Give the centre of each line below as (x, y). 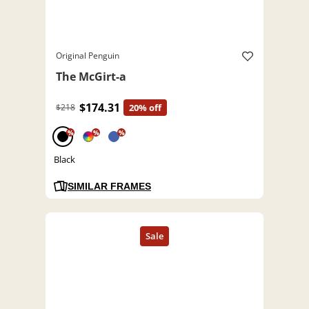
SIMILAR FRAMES (109, 187)
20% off (145, 108)
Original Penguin (88, 56)
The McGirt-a (91, 77)
